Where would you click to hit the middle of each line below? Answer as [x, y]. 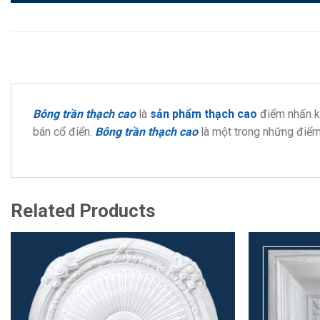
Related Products [83, 210]
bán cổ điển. [64, 132]
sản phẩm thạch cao [204, 114]
